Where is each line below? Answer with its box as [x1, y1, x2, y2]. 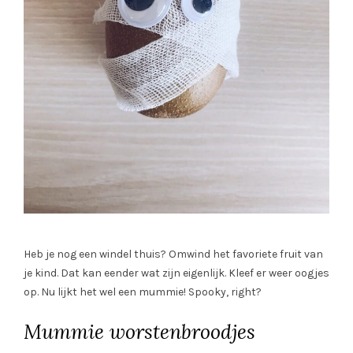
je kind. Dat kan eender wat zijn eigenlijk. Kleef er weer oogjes [24, 266, 329, 281]
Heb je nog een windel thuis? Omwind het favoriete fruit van [24, 247, 323, 262]
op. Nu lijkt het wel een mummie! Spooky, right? [24, 285, 262, 299]
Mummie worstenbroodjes [24, 319, 255, 345]
